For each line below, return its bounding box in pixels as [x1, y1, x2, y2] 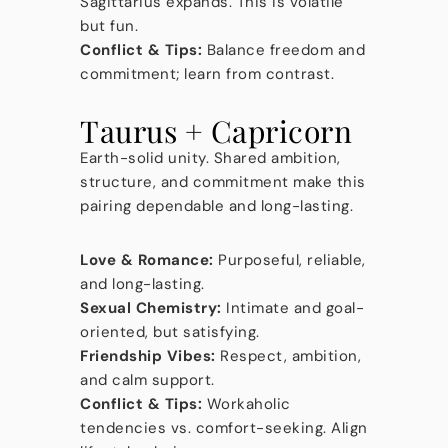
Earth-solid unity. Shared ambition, [80, 148, 341, 168]
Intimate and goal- [221, 298, 364, 318]
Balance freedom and [202, 40, 365, 60]
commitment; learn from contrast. [80, 64, 334, 84]
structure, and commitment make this [80, 172, 366, 192]
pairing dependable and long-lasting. [80, 196, 353, 216]
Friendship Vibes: [80, 346, 216, 366]
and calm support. [80, 370, 215, 390]
